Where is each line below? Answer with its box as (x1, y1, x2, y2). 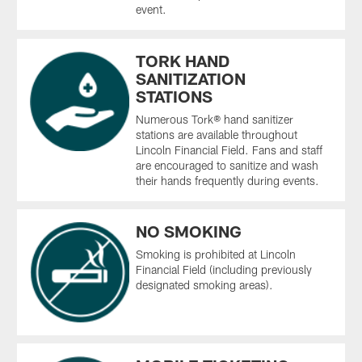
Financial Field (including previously (136, 262, 313, 276)
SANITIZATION (136, 68, 246, 88)
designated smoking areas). (136, 277, 274, 292)
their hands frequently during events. (136, 173, 320, 187)
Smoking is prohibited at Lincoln (136, 246, 297, 261)
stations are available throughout (136, 127, 298, 141)
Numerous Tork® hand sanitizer (136, 112, 294, 126)
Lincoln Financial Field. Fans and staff (136, 142, 323, 157)
